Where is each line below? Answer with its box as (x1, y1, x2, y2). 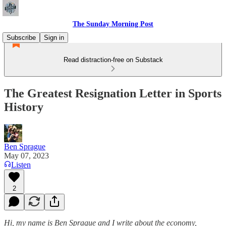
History (4, 100, 43, 114)
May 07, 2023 (4, 151, 49, 160)
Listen (11, 160, 31, 169)
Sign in (44, 34, 64, 41)
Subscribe (7, 34, 36, 41)
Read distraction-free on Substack (63, 56, 163, 64)
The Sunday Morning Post (73, 20, 153, 28)
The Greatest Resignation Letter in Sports (4, 86, 221, 100)
